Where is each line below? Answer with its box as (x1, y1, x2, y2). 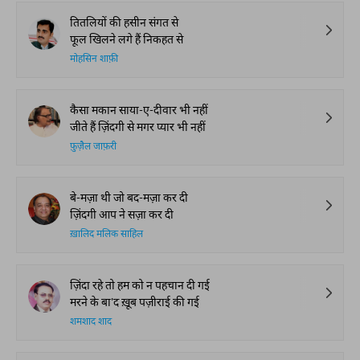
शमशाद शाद (70, 316, 112, 329)
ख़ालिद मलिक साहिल (70, 228, 143, 241)
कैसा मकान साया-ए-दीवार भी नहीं (70, 103, 208, 117)
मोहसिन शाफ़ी (70, 53, 118, 66)
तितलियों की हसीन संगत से (70, 15, 178, 29)
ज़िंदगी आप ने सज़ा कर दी (70, 207, 174, 221)
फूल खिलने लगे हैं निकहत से (70, 32, 183, 46)
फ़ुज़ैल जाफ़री (70, 141, 117, 153)
